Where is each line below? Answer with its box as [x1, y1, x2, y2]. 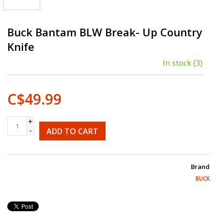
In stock [163, 57, 191, 68]
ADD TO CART [46, 125, 98, 137]
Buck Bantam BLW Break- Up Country [7, 24, 202, 39]
